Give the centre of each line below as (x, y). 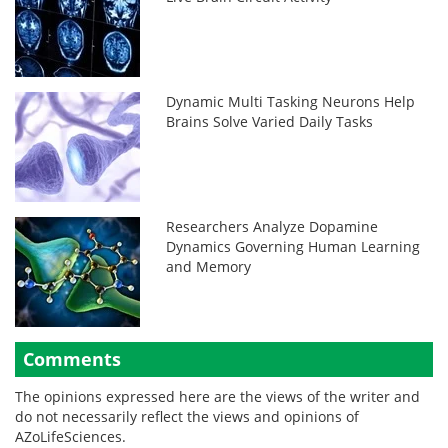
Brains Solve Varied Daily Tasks (270, 121)
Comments (72, 358)
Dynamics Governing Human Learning (293, 246)
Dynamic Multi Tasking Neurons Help (291, 101)
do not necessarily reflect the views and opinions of (187, 416)
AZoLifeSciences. (70, 436)
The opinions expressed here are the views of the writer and (217, 396)
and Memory (209, 266)
